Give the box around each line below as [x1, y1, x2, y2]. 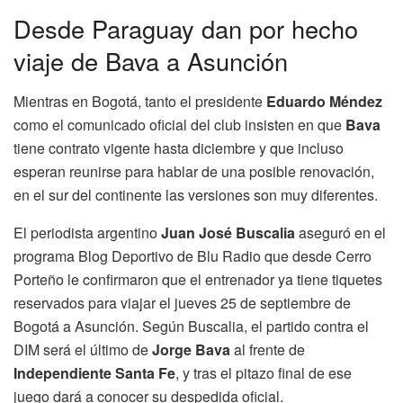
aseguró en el [295, 221, 386, 243]
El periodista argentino [13, 221, 161, 243]
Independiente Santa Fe [13, 362, 175, 383]
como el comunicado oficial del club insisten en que [13, 113, 345, 135]
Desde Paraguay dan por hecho [13, 10, 358, 46]
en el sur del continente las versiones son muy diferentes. [13, 184, 378, 205]
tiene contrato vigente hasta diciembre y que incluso [13, 137, 344, 158]
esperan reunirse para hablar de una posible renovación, [13, 160, 374, 182]
